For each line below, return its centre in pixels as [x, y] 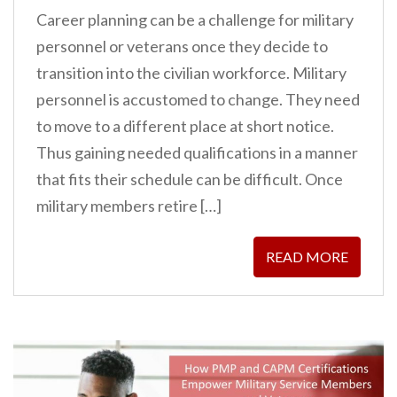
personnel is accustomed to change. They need [198, 99]
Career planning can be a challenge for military [195, 19]
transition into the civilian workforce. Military [191, 73]
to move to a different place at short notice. [185, 126]
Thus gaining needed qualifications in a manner [197, 152]
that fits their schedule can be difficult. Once [190, 179]
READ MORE [307, 257]
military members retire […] [129, 206]
